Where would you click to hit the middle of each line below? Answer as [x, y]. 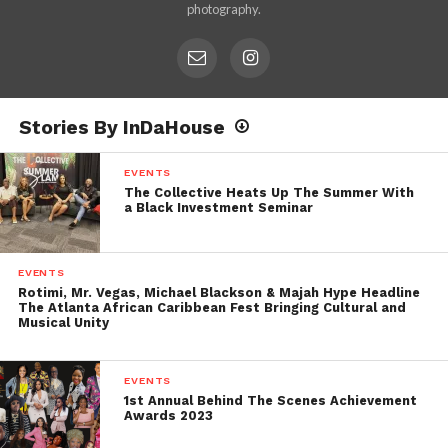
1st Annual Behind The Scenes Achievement [271, 401]
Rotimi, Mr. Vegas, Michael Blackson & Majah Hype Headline [218, 293]
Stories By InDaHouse [121, 128]
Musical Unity [63, 323]
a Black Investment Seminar [219, 208]
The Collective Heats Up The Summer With [269, 193]
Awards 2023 [169, 416]
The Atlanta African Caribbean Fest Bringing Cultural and [211, 308]
